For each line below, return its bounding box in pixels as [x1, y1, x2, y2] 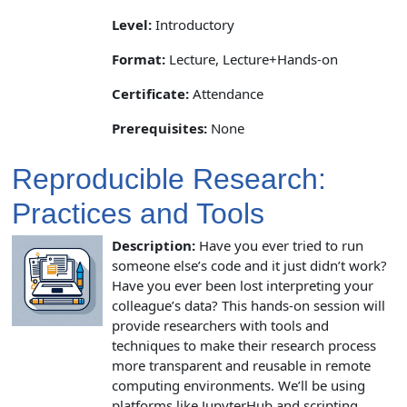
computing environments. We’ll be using [111, 375, 365, 394]
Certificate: [112, 84, 189, 103]
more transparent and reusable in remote [111, 355, 371, 374]
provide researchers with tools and [111, 315, 329, 334]
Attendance [189, 84, 263, 103]
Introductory [152, 15, 234, 34]
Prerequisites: [112, 118, 211, 137]
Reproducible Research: [12, 162, 326, 195]
